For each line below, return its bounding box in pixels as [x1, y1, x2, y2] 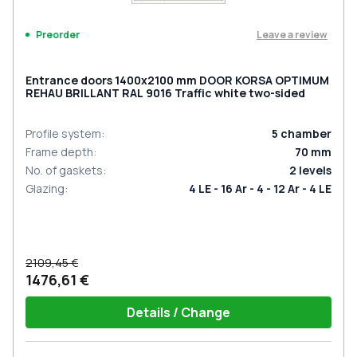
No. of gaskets [25, 163, 103, 178]
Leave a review [257, 27, 328, 41]
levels [299, 163, 331, 178]
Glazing [25, 181, 65, 196]
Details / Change [127, 304, 230, 321]
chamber [280, 126, 331, 141]
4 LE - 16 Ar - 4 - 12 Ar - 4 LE [189, 181, 331, 196]
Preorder [36, 28, 80, 41]
